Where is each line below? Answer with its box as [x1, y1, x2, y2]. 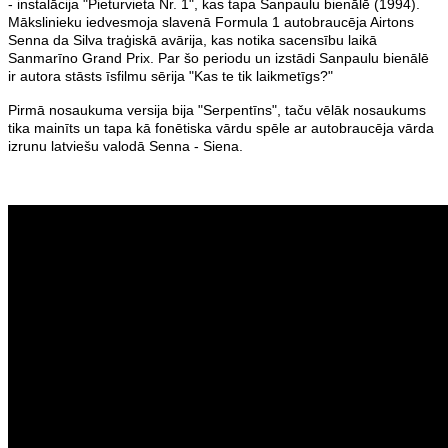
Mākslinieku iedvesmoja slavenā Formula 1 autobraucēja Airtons [8, 14, 414, 30]
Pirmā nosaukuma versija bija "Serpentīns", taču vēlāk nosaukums [8, 102, 426, 118]
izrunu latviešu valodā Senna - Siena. [8, 138, 243, 154]
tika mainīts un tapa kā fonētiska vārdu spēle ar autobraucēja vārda [8, 120, 434, 136]
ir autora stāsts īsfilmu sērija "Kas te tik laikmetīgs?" [8, 68, 333, 84]
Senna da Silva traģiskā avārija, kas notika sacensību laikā [8, 32, 377, 48]
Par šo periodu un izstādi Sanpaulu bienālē [158, 50, 429, 66]
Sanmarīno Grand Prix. [8, 50, 158, 66]
